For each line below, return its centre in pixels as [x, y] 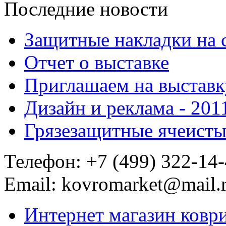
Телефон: [45, 161]
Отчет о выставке [97, 62]
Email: [33, 184]
